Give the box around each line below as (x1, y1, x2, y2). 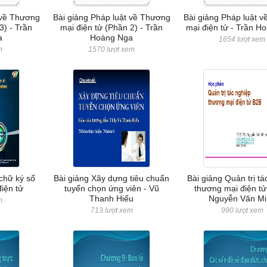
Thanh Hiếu (89, 194, 134, 203)
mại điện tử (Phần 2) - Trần (60, 23, 163, 32)
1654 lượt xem (219, 35, 266, 44)
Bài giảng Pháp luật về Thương (52, 13, 170, 22)
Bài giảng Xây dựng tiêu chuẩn (54, 173, 170, 183)
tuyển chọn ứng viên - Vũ (64, 184, 159, 193)
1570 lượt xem (88, 45, 135, 54)
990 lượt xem (221, 206, 263, 215)
